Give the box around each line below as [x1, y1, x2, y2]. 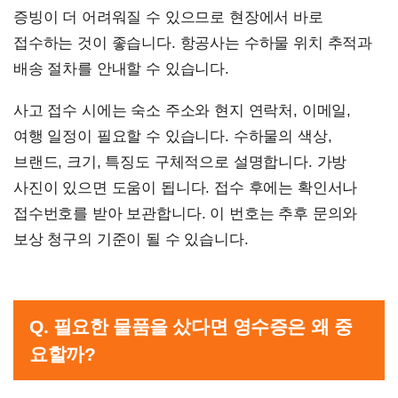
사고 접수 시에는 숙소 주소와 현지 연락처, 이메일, [13, 102, 352, 120]
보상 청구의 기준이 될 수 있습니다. [13, 231, 249, 249]
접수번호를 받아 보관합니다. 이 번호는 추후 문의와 [13, 205, 358, 223]
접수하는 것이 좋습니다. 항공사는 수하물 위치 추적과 [13, 35, 373, 52]
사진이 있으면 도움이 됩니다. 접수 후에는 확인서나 [13, 179, 358, 197]
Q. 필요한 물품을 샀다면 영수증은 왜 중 [29, 316, 353, 338]
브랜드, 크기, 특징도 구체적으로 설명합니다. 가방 [13, 154, 347, 171]
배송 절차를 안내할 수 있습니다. [13, 60, 229, 78]
